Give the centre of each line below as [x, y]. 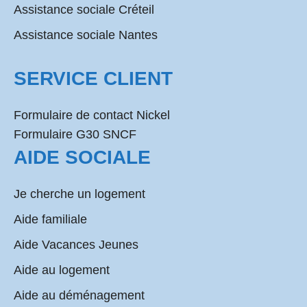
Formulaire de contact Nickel [92, 115]
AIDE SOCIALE [82, 157]
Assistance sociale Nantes [86, 35]
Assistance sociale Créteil [84, 10]
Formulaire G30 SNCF [75, 134]
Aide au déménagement [79, 295]
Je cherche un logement [79, 194]
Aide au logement [62, 270]
